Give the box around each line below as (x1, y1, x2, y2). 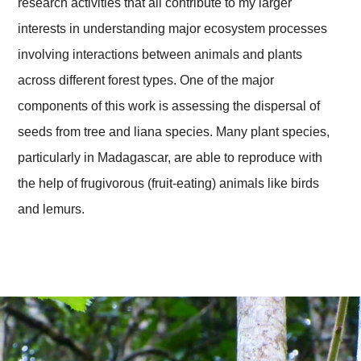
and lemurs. (18, 201, 85, 216)
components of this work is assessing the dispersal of (18, 98, 321, 113)
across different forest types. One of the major (18, 73, 275, 87)
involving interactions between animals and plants (18, 47, 303, 61)
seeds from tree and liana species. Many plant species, (18, 124, 330, 139)
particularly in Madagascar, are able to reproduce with (18, 150, 323, 164)
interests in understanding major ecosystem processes (18, 21, 328, 35)
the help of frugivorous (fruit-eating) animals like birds (18, 176, 320, 190)
